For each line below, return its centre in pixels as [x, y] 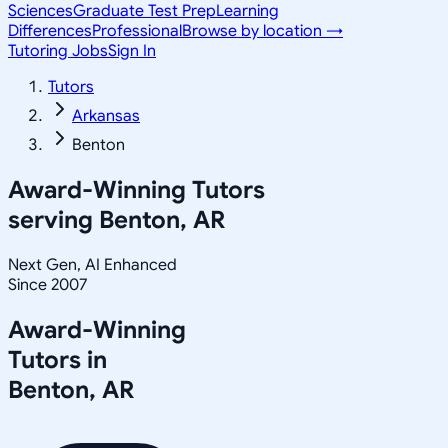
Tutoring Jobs [58, 51]
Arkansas [106, 116]
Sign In [132, 51]
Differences [50, 31]
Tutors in [57, 359]
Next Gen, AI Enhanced [92, 264]
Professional [137, 31]
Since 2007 [47, 284]
